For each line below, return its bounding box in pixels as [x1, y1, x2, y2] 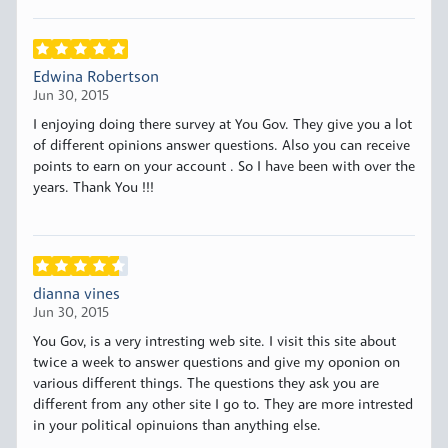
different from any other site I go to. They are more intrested [33, 398, 413, 414]
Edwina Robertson [33, 70, 159, 87]
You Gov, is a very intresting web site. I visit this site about [33, 335, 396, 351]
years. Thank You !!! [33, 181, 154, 197]
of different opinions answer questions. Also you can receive [33, 139, 410, 155]
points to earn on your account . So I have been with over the [33, 160, 415, 176]
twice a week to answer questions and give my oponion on [33, 356, 400, 372]
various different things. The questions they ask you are [33, 377, 379, 393]
